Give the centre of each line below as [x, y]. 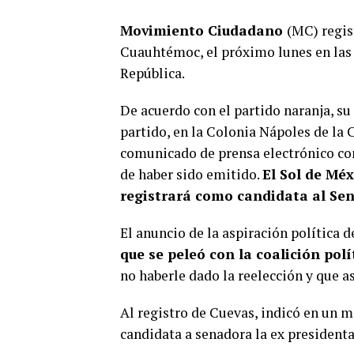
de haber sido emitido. [191, 175]
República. [153, 73]
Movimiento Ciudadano [203, 31]
